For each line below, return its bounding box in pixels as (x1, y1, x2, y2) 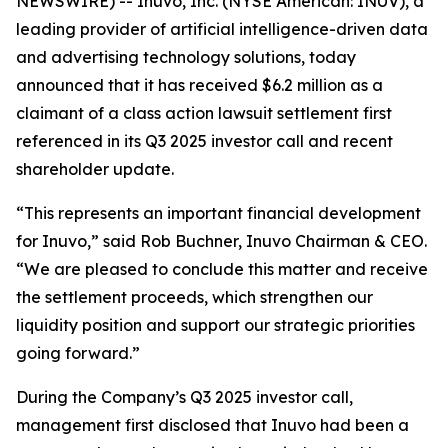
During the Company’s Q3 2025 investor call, (16, 387, 353, 407)
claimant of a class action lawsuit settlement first (16, 103, 392, 123)
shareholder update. (16, 159, 174, 179)
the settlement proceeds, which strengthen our (16, 287, 373, 307)
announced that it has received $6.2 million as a (16, 75, 383, 95)
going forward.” (16, 343, 140, 363)
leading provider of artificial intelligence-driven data (16, 19, 428, 39)
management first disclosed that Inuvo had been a (16, 415, 409, 435)
